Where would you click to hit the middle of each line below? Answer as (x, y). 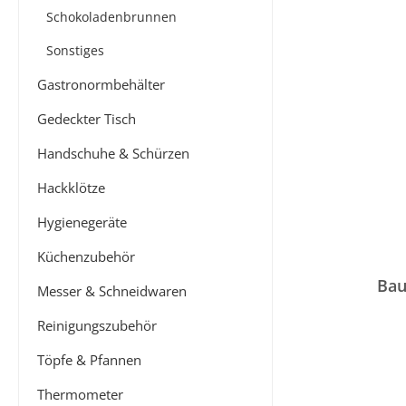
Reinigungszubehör (97, 325)
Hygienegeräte (82, 222)
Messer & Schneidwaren (112, 291)
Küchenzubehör (86, 256)
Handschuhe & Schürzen (113, 153)
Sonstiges (75, 50)
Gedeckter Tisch (87, 119)
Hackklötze (71, 188)
